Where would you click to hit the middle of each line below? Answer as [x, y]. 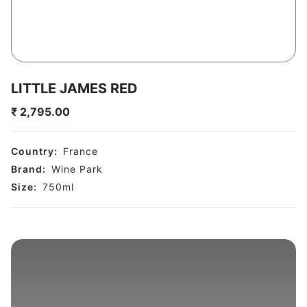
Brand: [28, 169]
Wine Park [77, 169]
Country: [34, 151]
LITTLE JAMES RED [74, 89]
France [81, 151]
